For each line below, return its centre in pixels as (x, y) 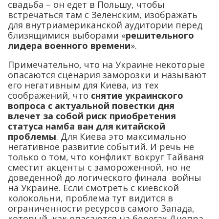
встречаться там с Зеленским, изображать (103, 14)
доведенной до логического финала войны (105, 177)
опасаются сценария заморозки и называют (107, 75)
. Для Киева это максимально (121, 136)
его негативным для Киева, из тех (83, 85)
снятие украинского (137, 95)
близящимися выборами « (67, 35)
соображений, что (49, 95)
